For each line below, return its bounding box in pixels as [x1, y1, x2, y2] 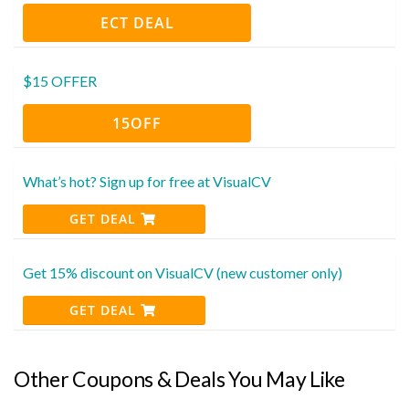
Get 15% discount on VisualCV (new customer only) [23, 263, 342, 281]
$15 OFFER [23, 71, 97, 89]
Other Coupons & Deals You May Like [14, 365, 345, 392]
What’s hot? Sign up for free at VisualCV [23, 172, 271, 190]
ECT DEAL [100, 12, 174, 33]
